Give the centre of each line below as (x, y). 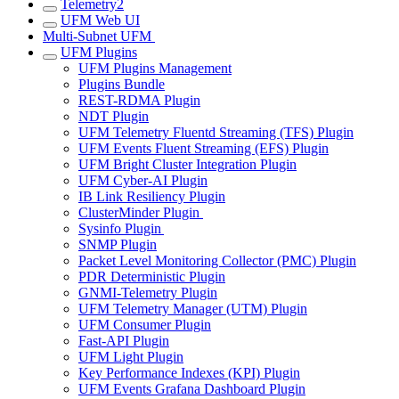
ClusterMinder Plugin (141, 213)
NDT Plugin (114, 117)
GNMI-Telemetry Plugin (148, 293)
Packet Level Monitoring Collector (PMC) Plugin (217, 261)
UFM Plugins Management (155, 69)
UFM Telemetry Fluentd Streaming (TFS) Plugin (216, 133)
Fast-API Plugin (124, 341)
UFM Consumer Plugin (145, 325)
